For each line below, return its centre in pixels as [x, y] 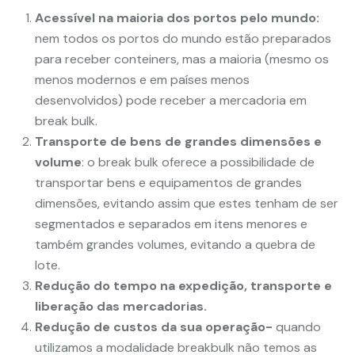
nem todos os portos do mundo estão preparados [183, 38]
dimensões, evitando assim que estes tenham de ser [187, 203]
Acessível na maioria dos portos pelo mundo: [177, 18]
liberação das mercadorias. [121, 306]
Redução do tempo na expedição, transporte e [183, 286]
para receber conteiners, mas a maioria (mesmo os [182, 59]
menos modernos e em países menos [142, 80]
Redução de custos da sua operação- [154, 327]
